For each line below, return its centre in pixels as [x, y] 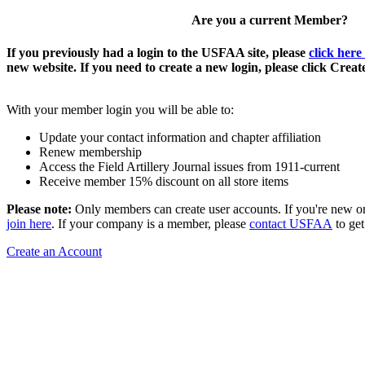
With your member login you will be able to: [120, 109]
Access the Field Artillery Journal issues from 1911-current [189, 166]
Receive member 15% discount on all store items [164, 181]
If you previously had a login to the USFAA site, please [158, 52]
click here [335, 52]
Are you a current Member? [269, 20]
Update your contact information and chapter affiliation [180, 137]
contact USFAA [291, 223]
